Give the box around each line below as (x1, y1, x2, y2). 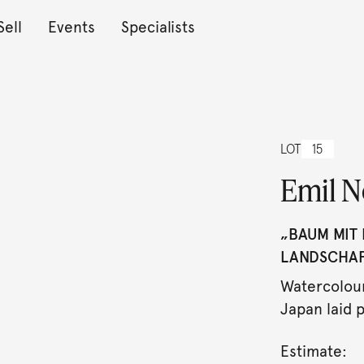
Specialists (120, 17, 195, 37)
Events (47, 17, 95, 37)
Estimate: (279, 342, 347, 361)
